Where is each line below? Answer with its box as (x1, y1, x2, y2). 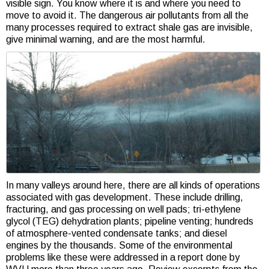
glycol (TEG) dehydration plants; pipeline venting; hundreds (6, 216, 253, 227)
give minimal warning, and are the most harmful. (6, 34, 205, 44)
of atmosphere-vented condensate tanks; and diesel (6, 228, 227, 239)
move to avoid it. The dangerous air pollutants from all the (6, 10, 249, 20)
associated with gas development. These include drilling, (6, 192, 243, 203)
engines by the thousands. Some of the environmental (6, 240, 232, 251)
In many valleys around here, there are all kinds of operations (6, 180, 260, 191)
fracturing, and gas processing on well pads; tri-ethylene (6, 204, 241, 215)
